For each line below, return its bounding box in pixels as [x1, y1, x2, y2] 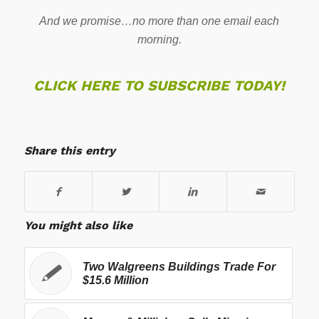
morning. [137, 33, 182, 46]
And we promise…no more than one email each [39, 14, 280, 27]
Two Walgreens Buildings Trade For [82, 260, 276, 273]
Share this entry [23, 143, 115, 157]
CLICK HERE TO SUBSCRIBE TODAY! [33, 76, 286, 94]
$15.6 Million [82, 273, 149, 286]
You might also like [23, 218, 132, 232]
